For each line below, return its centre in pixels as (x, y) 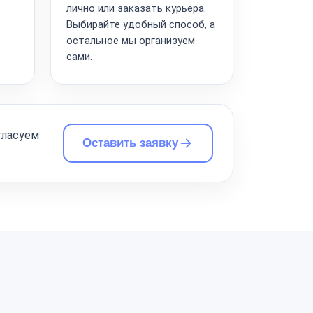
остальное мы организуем (130, 40)
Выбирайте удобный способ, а (140, 24)
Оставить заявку (130, 143)
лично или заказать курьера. (136, 8)
